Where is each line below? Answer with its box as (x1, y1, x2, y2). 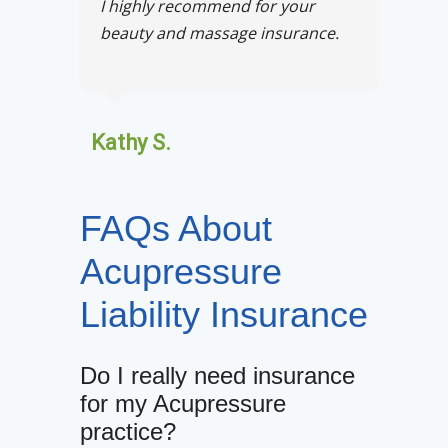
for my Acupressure (80, 390, 286, 418)
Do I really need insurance (80, 362, 355, 390)
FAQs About (80, 208, 272, 250)
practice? (80, 418, 176, 446)
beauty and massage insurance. (100, 22, 339, 45)
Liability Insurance (80, 294, 368, 336)
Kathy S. (91, 130, 171, 156)
